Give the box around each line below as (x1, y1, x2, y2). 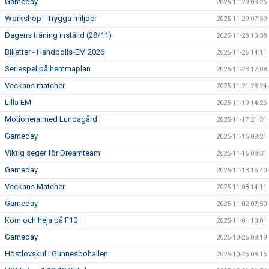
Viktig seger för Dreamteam (5, 148, 100, 158)
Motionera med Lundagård (5, 115, 97, 124)
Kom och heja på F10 (5, 216, 77, 225)
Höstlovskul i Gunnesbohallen (5, 249, 108, 259)
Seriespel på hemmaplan (5, 64, 91, 74)
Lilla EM (5, 98, 31, 107)
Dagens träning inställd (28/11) (5, 31, 112, 40)
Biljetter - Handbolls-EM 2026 (5, 47, 104, 57)
